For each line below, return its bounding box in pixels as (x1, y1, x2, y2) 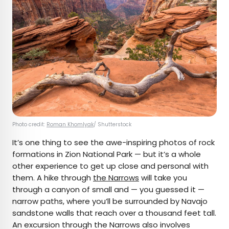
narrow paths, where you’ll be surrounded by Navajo (12, 196, 208, 207)
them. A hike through (12, 172, 93, 184)
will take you (139, 172, 187, 184)
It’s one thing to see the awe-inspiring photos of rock (12, 137, 215, 148)
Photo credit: (12, 121, 47, 129)
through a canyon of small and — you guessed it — (12, 184, 204, 195)
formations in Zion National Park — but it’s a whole (12, 149, 201, 160)
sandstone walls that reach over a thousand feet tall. (12, 208, 216, 219)
